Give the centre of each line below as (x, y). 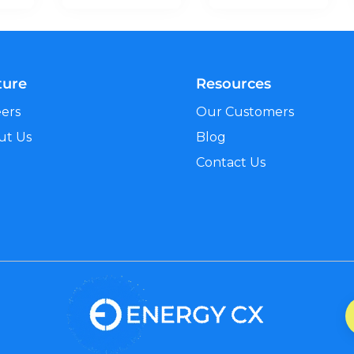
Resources (233, 83)
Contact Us (230, 162)
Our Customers (245, 111)
